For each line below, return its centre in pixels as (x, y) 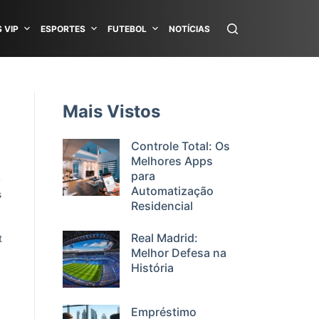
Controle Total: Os (181, 146)
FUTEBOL (127, 28)
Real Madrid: (164, 238)
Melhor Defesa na (179, 253)
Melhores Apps (172, 161)
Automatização (172, 191)
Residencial (162, 206)
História (152, 268)
